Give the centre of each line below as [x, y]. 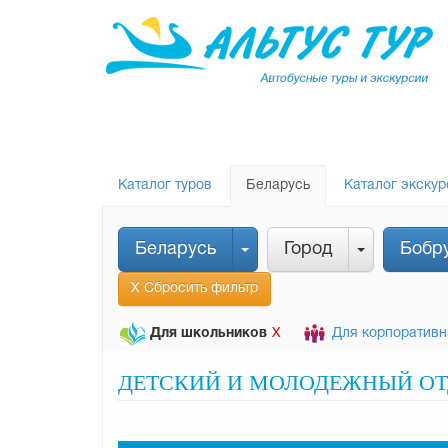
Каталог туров [165, 185]
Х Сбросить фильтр [194, 288]
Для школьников [208, 333]
